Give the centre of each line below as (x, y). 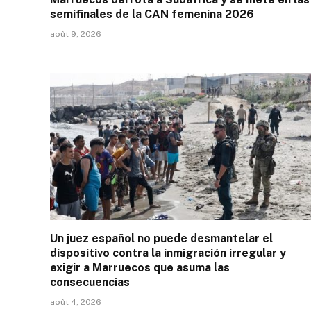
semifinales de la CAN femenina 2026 (152, 15)
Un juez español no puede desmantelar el (161, 238)
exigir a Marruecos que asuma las (140, 267)
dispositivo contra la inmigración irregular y (168, 253)
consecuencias (90, 282)
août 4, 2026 (76, 302)
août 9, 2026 (76, 34)
